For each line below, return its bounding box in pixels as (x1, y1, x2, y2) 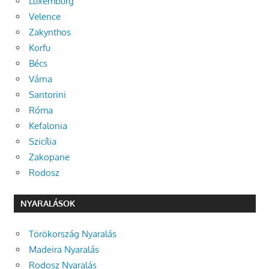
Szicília (29, 136, 56, 148)
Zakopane (29, 151, 70, 163)
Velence (29, 11, 61, 23)
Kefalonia (29, 120, 67, 132)
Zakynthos (29, 26, 71, 38)
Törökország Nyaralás (29, 228, 116, 240)
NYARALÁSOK (20, 198, 75, 209)
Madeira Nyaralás (29, 243, 99, 255)
